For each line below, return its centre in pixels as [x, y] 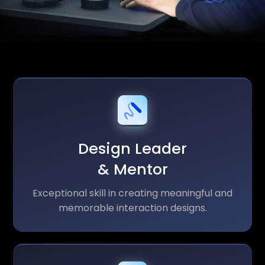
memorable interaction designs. [132, 208]
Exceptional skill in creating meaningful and [132, 193]
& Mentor [132, 169]
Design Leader [132, 149]
